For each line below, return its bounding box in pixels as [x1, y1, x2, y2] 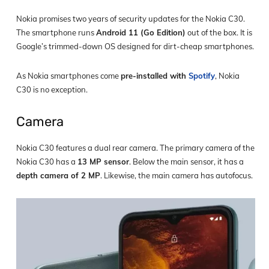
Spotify [189, 71, 215, 81]
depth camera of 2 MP [16, 171, 100, 181]
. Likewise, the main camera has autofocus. [100, 171, 253, 181]
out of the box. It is [186, 28, 252, 38]
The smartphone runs [16, 28, 96, 38]
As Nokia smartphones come [16, 71, 121, 81]
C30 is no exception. [16, 85, 88, 95]
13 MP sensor [77, 157, 129, 167]
